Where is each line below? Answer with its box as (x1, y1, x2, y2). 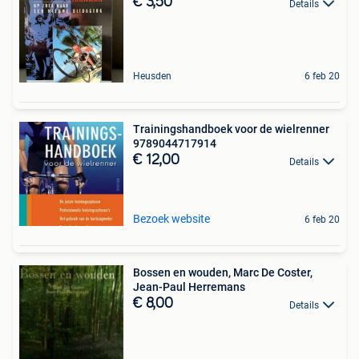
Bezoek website (133, 212, 210, 226)
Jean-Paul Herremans (133, 280, 245, 294)
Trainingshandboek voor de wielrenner (133, 123, 329, 136)
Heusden (133, 71, 171, 83)
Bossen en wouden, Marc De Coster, (133, 266, 313, 280)
